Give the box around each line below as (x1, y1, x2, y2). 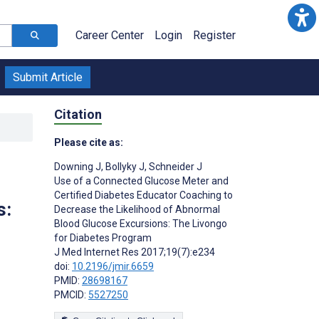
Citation (54, 106, 102, 122)
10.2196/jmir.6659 (72, 260, 154, 272)
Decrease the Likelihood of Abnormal (54, 203, 220, 215)
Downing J (54, 160, 101, 172)
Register (193, 28, 236, 42)
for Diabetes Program (54, 231, 152, 244)
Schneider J (147, 160, 202, 172)
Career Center (75, 28, 144, 42)
